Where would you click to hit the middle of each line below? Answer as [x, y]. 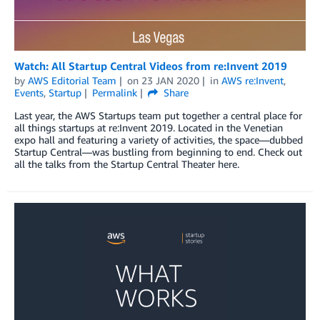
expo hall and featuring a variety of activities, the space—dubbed [159, 140]
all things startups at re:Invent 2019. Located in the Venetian [149, 128]
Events [29, 93]
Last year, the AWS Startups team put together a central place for [158, 116]
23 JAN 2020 [170, 81]
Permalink [114, 93]
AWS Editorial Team [72, 81]
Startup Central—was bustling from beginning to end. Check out [158, 152]
